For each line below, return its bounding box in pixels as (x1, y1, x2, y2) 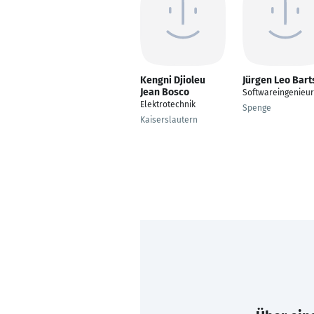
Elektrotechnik (140, 100, 196, 109)
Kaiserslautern (140, 115, 198, 125)
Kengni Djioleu (140, 74, 205, 86)
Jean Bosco (140, 86, 189, 98)
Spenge (243, 103, 271, 113)
